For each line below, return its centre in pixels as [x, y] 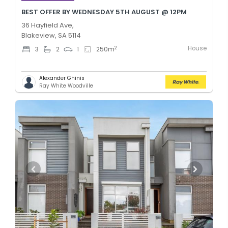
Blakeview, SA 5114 [51, 36]
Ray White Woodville [66, 86]
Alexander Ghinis [62, 78]
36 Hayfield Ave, [48, 25]
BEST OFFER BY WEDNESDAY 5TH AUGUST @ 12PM [104, 12]
